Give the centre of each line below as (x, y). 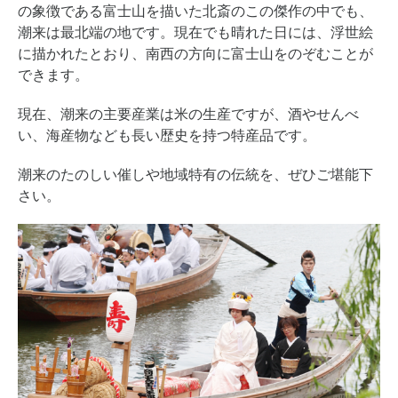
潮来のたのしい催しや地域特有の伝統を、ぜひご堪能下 (195, 174)
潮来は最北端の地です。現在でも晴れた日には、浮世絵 (195, 32)
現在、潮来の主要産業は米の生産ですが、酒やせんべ (188, 114)
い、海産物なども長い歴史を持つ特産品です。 (167, 135)
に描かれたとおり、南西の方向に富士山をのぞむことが (195, 53)
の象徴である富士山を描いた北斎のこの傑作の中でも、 (195, 11)
